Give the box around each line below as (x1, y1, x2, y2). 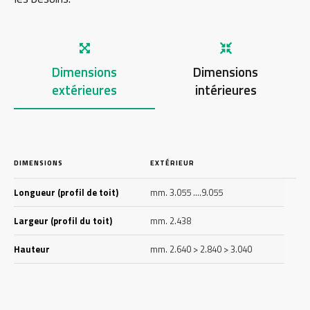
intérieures (194, 80, 257, 100)
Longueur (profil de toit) (14, 185, 118, 200)
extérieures (52, 80, 117, 100)
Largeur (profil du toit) (14, 214, 112, 228)
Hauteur (14, 242, 50, 257)
